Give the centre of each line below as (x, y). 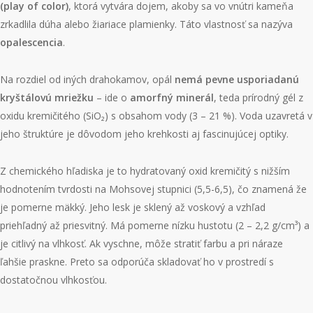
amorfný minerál (172, 97)
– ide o (112, 97)
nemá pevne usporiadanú (237, 79)
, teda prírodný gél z (259, 97)
